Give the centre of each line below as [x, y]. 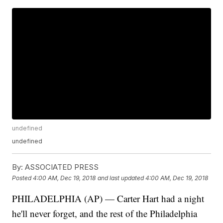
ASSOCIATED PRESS [61, 167]
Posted [23, 178]
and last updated [121, 178]
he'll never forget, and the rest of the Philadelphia [105, 214]
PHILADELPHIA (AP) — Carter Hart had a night [108, 199]
